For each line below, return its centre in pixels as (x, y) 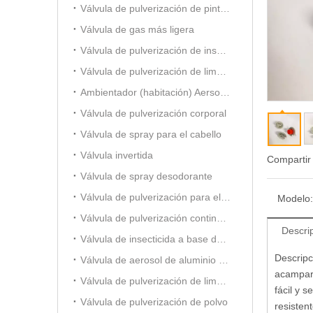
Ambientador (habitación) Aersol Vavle (225, 92)
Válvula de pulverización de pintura (225, 8)
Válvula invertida (117, 155)
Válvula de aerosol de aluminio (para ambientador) (224, 260)
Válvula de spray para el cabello (151, 134)
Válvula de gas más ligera (137, 29)
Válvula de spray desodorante (146, 176)
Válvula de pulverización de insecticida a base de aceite (221, 50)
